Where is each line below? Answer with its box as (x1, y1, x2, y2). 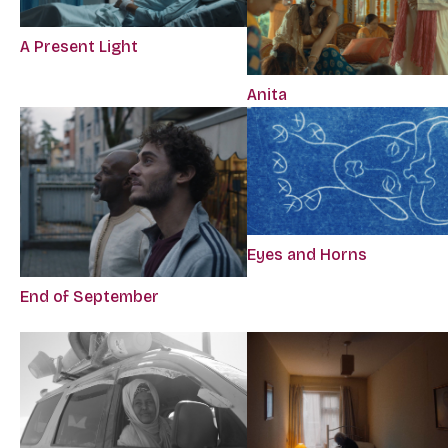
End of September (20, 286, 159, 306)
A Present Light (20, 37, 138, 57)
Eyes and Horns (247, 244, 368, 264)
